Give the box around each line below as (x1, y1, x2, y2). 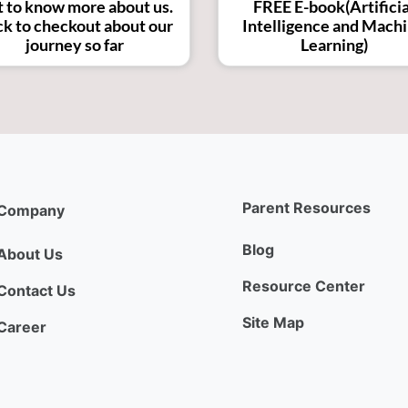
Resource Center (242, 276, 365, 295)
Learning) (300, 34, 368, 55)
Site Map (242, 312, 304, 331)
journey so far (25, 34, 124, 55)
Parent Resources (242, 198, 371, 217)
